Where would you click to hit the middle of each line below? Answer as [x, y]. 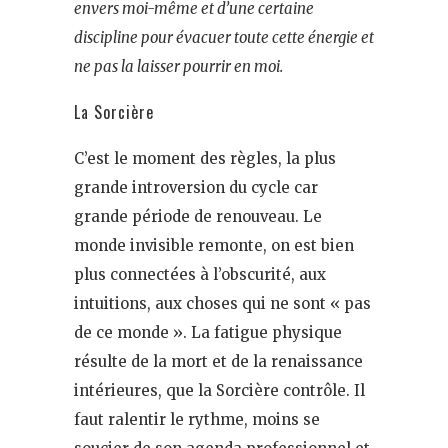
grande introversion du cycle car [196, 188]
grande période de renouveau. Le [198, 217]
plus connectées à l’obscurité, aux [200, 275]
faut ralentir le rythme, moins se [197, 420]
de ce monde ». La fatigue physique [208, 333]
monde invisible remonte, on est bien [214, 246]
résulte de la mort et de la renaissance [218, 362]
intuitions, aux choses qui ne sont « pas [222, 304]
